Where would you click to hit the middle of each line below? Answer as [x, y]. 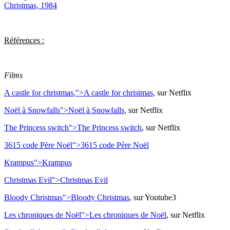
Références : [24, 41]
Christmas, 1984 [31, 6]
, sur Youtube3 [153, 198]
